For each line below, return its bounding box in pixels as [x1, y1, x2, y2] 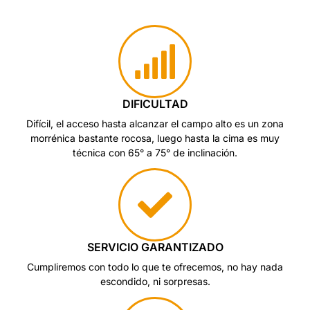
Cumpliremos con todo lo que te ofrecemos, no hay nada [27, 261, 283, 273]
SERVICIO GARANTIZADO [86, 240, 224, 254]
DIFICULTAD [122, 97, 188, 111]
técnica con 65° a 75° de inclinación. [73, 147, 237, 158]
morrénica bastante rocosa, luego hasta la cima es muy [30, 132, 280, 144]
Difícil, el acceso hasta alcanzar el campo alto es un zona [26, 118, 284, 129]
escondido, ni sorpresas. [100, 275, 210, 287]
